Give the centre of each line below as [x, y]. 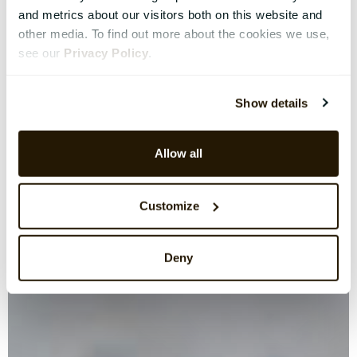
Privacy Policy [106, 53]
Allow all [178, 153]
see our [41, 53]
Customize [170, 206]
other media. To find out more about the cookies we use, [174, 33]
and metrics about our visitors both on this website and [171, 14]
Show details [272, 103]
